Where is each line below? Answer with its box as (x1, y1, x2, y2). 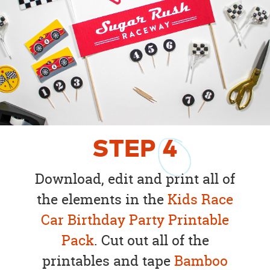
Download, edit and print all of (35, 169, 235, 188)
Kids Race (168, 189, 233, 209)
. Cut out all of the (93, 230, 209, 250)
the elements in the (37, 189, 168, 209)
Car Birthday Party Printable (41, 210, 229, 229)
